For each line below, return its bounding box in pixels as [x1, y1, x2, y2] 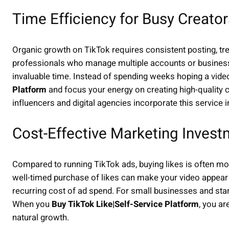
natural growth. [12, 211, 69, 224]
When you [12, 197, 52, 211]
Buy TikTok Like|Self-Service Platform [52, 197, 199, 211]
